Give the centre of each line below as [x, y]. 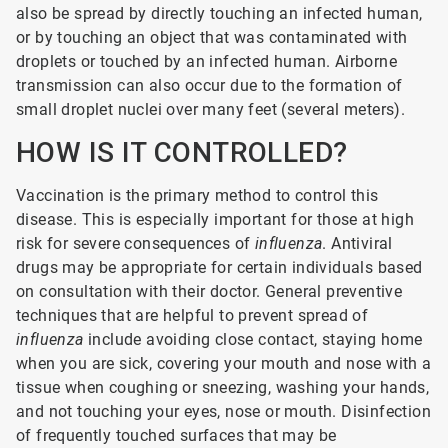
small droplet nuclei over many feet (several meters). [211, 109]
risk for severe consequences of [135, 243]
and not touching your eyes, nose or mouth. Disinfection [223, 411]
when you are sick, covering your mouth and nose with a [224, 363]
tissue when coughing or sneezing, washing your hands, [223, 387]
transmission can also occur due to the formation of [209, 85]
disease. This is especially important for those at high [215, 219]
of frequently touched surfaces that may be [176, 435]
